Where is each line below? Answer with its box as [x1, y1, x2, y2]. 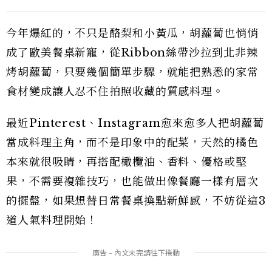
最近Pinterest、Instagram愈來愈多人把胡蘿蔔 [6, 116, 264, 130]
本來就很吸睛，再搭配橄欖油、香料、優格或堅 [6, 155, 247, 169]
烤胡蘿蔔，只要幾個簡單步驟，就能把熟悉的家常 [6, 65, 259, 79]
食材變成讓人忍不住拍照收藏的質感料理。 [6, 84, 225, 98]
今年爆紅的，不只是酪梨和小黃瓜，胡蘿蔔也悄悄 [6, 26, 259, 40]
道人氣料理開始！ [6, 213, 98, 227]
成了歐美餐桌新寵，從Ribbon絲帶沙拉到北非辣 [6, 46, 258, 59]
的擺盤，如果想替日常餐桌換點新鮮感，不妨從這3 [6, 194, 266, 208]
